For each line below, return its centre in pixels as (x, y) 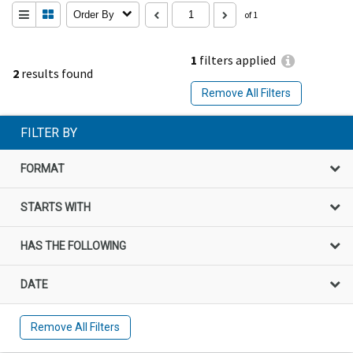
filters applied (236, 60)
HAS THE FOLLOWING (73, 245)
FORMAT (43, 168)
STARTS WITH (56, 207)
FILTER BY (49, 132)
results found (56, 73)
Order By (94, 15)
